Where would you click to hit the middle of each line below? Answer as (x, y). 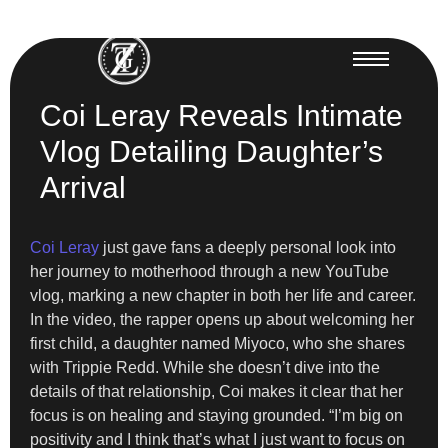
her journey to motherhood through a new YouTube (209, 271)
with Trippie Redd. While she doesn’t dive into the (205, 367)
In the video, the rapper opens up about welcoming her (222, 319)
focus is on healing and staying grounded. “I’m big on (216, 415)
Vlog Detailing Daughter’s (211, 151)
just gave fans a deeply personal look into (247, 247)
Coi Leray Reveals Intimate (221, 115)
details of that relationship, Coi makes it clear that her (216, 391)
